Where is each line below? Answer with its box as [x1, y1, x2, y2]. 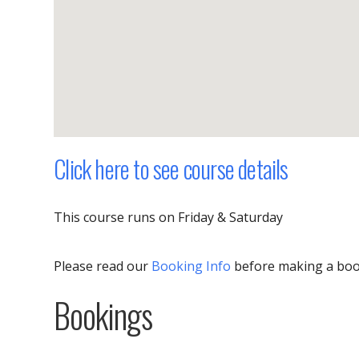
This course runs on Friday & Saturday [54, 208, 284, 227]
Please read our [54, 257, 152, 276]
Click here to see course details [54, 151, 288, 188]
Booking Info [151, 257, 232, 276]
